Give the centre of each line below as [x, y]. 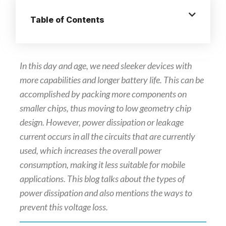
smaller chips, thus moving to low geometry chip [105, 108]
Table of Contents [67, 19]
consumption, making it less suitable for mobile [102, 165]
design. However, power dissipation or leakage [101, 122]
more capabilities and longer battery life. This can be [111, 80]
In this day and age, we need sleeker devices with [106, 66]
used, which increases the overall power [90, 151]
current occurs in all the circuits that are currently [107, 136]
